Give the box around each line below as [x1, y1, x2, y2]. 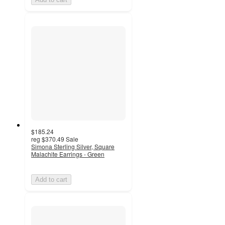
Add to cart [35, 175, 67, 183]
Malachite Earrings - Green [31, 149, 104, 158]
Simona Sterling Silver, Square [31, 142, 115, 151]
